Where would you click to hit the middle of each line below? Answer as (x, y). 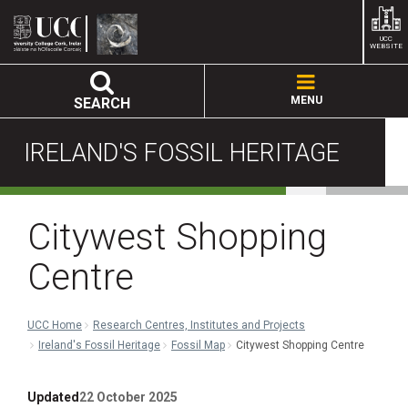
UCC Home (55, 325)
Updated (53, 397)
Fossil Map (198, 345)
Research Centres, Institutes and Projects (199, 325)
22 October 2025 (128, 397)
